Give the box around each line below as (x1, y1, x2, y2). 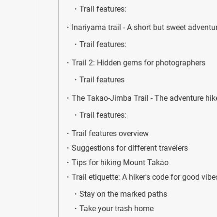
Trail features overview (72, 128, 149, 138)
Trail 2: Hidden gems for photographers (72, 58, 205, 67)
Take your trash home (79, 203, 154, 213)
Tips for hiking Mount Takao (72, 157, 169, 167)
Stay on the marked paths (79, 189, 167, 199)
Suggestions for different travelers (72, 143, 188, 153)
